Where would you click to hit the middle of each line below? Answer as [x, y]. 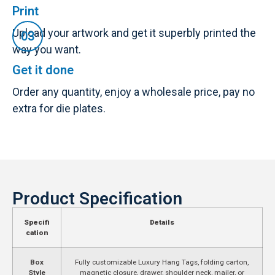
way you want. [47, 49]
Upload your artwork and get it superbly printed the [134, 33]
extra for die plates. [59, 108]
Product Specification [97, 198]
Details [162, 222]
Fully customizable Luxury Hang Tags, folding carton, [162, 262]
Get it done [43, 70]
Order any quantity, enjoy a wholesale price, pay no [134, 91]
